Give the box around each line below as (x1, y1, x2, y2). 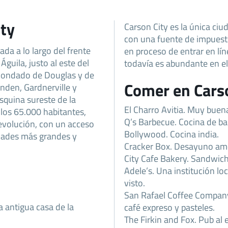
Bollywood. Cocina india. (124, 127, 219, 141)
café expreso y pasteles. (124, 200, 215, 215)
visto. (124, 176, 145, 190)
